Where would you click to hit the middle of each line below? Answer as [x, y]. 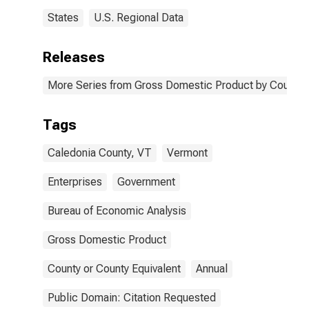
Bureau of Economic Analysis [117, 211]
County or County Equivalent [114, 269]
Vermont [187, 153]
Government [146, 182]
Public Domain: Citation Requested [132, 298]
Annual [212, 269]
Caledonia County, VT [100, 153]
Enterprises [75, 182]
